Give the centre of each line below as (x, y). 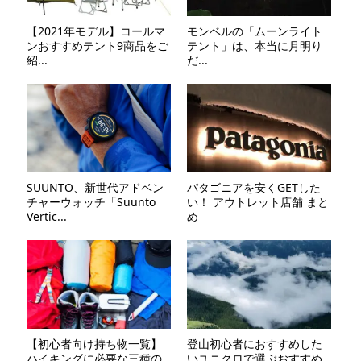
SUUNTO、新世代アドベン (95, 188)
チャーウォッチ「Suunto (91, 202)
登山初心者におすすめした (254, 344)
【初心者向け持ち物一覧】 (94, 344)
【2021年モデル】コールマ (95, 31)
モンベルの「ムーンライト (254, 31)
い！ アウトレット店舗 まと (257, 202)
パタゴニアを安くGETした (253, 188)
